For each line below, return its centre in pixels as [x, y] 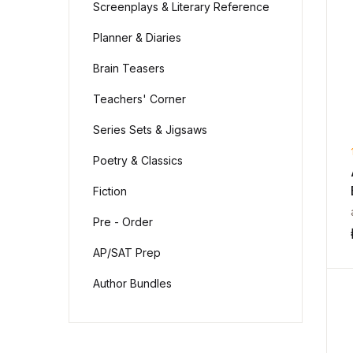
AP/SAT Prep [127, 253]
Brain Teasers [129, 68]
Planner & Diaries [137, 37]
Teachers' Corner [139, 99]
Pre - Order [123, 222]
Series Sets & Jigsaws [150, 130]
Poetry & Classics [138, 160]
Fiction [110, 191]
